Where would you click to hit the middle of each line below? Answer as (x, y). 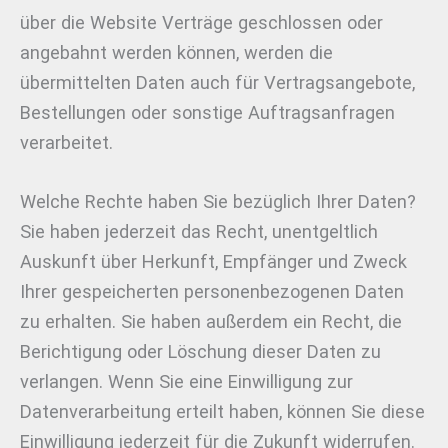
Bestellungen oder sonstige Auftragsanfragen (207, 113)
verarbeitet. (66, 143)
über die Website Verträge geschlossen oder (201, 23)
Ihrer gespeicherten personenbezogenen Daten (212, 292)
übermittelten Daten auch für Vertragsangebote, (217, 83)
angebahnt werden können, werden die (176, 53)
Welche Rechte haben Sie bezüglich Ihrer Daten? (218, 202)
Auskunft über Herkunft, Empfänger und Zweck (213, 262)
